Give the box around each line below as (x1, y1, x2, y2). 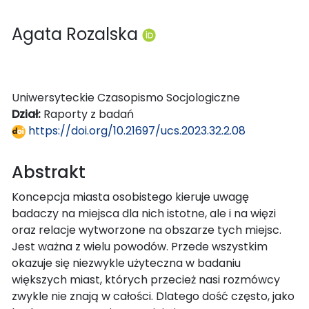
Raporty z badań (43, 106, 134, 122)
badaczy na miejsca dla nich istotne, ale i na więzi (12, 205, 276, 221)
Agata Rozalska (12, 22, 142, 46)
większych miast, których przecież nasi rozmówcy (12, 271, 280, 288)
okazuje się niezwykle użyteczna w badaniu (12, 255, 241, 271)
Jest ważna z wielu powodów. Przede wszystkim (12, 238, 268, 255)
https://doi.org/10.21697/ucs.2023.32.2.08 (26, 122, 246, 139)
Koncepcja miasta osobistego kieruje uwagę (12, 188, 249, 205)
